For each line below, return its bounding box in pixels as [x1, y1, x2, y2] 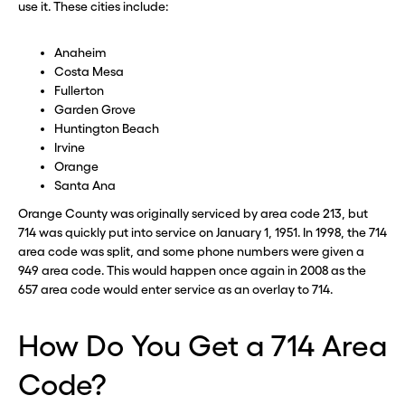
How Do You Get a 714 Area [18, 329, 387, 363]
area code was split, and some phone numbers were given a [18, 244, 364, 259]
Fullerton [54, 83, 104, 98]
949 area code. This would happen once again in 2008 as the [18, 263, 366, 278]
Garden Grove [54, 102, 136, 117]
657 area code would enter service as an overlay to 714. [18, 282, 333, 297]
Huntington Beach [54, 121, 159, 136]
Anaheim [54, 45, 107, 60]
